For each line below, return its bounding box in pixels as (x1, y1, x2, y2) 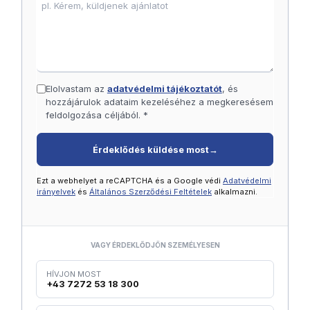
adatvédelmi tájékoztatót (107, 83, 222, 95)
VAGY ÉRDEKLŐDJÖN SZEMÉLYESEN (90, 241, 220, 250)
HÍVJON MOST (46, 269, 101, 280)
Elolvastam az (45, 83, 107, 95)
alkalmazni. (212, 187, 257, 197)
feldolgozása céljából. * (45, 109, 148, 121)
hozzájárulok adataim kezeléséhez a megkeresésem (45, 96, 273, 108)
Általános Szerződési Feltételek (89, 187, 212, 197)
